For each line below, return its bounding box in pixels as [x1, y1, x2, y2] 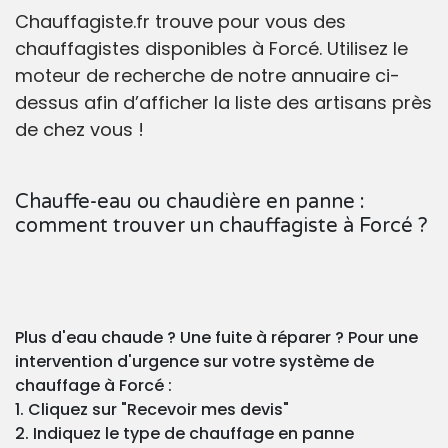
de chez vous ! [15, 117, 144, 143]
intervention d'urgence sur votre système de [15, 350, 374, 374]
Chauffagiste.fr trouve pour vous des [15, 9, 346, 35]
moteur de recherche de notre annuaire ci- [15, 63, 400, 89]
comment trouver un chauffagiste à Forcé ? [15, 214, 428, 239]
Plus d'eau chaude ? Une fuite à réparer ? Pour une [15, 326, 418, 350]
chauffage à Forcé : [15, 374, 172, 398]
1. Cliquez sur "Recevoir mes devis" [15, 398, 289, 422]
